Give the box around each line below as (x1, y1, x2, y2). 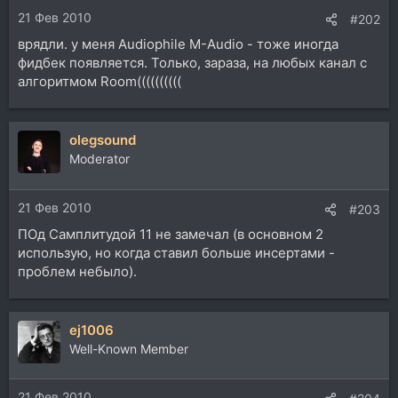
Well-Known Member (69, 340, 188, 356)
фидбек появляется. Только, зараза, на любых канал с (18, 54, 367, 72)
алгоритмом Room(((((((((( (18, 73, 181, 91)
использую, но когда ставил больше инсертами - (18, 243, 335, 261)
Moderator (69, 151, 130, 167)
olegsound (69, 131, 136, 149)
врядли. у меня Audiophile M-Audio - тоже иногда (18, 36, 338, 53)
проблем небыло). (18, 262, 137, 280)
